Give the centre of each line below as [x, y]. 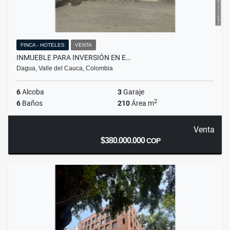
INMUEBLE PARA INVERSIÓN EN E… [73, 58]
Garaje [133, 92]
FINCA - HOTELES [43, 45]
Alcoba [32, 92]
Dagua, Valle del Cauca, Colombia [65, 69]
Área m [142, 103]
